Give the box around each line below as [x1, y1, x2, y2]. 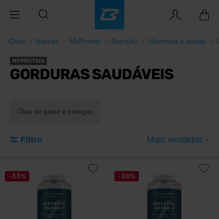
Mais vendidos [147, 135, 205, 145]
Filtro [21, 135, 43, 145]
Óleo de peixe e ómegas [17, 108, 93, 115]
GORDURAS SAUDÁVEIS [10, 66, 174, 83]
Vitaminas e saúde [148, 37, 205, 45]
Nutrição [111, 37, 137, 45]
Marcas [36, 37, 59, 45]
